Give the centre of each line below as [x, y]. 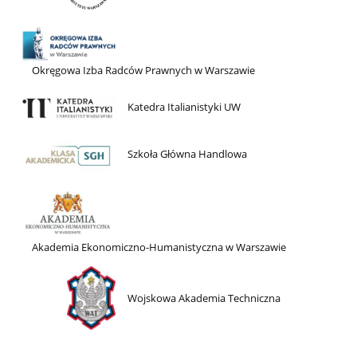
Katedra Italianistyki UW [184, 107]
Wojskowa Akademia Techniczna [204, 298]
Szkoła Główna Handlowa [188, 153]
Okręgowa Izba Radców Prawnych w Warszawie [144, 70]
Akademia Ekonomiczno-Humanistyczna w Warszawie [159, 247]
